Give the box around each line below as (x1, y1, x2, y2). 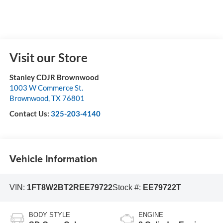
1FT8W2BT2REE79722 (26, 183, 112, 192)
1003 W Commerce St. (9, 83, 83, 92)
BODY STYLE (28, 211, 70, 219)
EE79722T (142, 183, 181, 192)
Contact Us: (9, 109, 51, 118)
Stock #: (112, 183, 143, 192)
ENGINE (138, 211, 163, 219)
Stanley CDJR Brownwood (9, 72, 99, 82)
